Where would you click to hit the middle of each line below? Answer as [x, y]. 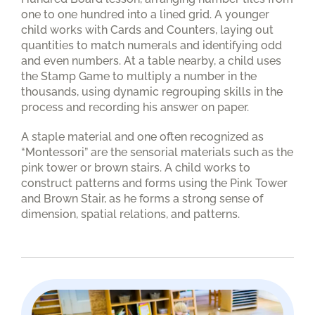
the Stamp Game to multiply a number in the [139, 77]
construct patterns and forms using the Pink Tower [154, 184]
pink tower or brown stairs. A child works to [136, 168]
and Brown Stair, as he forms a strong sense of [142, 199]
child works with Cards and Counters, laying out [147, 30]
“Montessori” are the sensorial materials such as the [157, 153]
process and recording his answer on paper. [136, 108]
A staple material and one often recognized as [142, 137]
